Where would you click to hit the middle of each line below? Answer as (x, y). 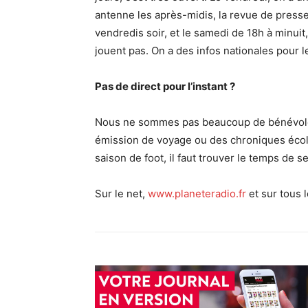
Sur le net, (121, 194)
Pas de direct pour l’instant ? (165, 87)
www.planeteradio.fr (197, 194)
